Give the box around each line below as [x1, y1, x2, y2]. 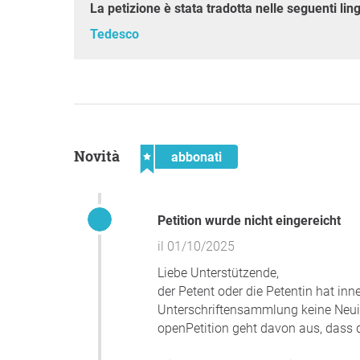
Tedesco [90, 27, 139, 43]
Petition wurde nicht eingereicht [166, 213, 341, 229]
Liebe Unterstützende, [157, 265, 279, 281]
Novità [85, 146, 120, 166]
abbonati [171, 149, 222, 166]
